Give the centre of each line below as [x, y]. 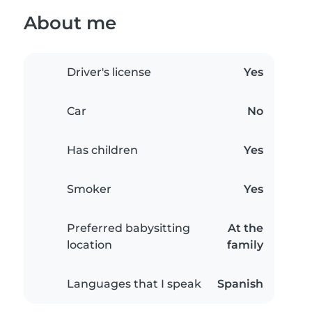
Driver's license [109, 72]
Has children [102, 150]
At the [245, 228]
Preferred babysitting [128, 228]
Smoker [89, 189]
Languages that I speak [134, 284]
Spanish [240, 284]
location [89, 245]
